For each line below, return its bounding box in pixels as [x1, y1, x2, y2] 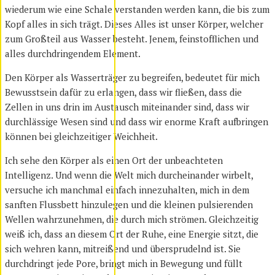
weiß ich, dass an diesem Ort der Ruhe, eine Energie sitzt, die [5, 227, 258, 240]
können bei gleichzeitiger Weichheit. [5, 130, 160, 142]
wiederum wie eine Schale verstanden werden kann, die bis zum [5, 2, 269, 15]
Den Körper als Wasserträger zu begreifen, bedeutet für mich [5, 71, 260, 83]
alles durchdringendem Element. [5, 47, 141, 60]
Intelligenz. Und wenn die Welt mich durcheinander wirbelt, [5, 168, 253, 181]
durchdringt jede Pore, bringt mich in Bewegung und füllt [5, 257, 242, 269]
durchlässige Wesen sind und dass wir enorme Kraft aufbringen [5, 115, 268, 128]
